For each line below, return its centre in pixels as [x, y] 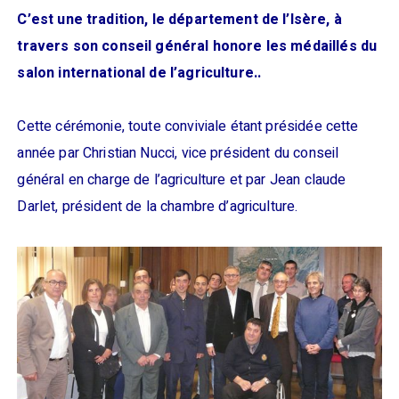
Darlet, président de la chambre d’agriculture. [158, 207]
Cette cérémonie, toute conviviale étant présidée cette [188, 126]
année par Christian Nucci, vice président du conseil [178, 153]
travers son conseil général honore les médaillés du [197, 46]
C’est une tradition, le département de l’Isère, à [179, 20]
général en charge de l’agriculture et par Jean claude [182, 180]
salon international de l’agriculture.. [139, 73]
